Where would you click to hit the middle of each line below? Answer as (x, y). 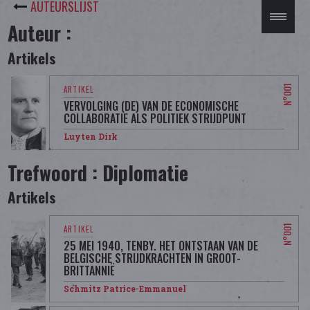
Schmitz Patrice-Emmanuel (125, 288)
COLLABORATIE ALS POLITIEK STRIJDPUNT (155, 118)
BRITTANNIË (90, 270)
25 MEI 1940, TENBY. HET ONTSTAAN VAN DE (161, 245)
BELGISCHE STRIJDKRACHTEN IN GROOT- (153, 258)
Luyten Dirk (91, 136)
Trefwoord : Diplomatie (98, 172)
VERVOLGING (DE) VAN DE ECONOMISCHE (152, 106)
